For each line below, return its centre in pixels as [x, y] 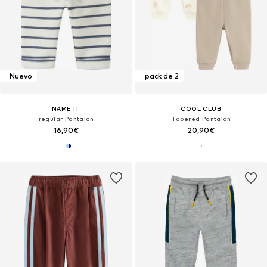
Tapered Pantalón [201, 119]
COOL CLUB [201, 109]
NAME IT [66, 109]
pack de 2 [162, 76]
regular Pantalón [66, 119]
